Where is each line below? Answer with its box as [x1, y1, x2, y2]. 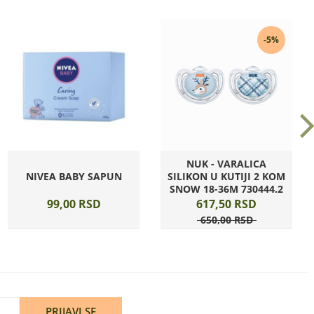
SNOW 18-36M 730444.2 [170, 182, 283, 196]
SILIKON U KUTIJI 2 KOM [168, 170, 285, 183]
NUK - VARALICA [186, 157, 266, 170]
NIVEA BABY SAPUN [25, 170, 122, 183]
